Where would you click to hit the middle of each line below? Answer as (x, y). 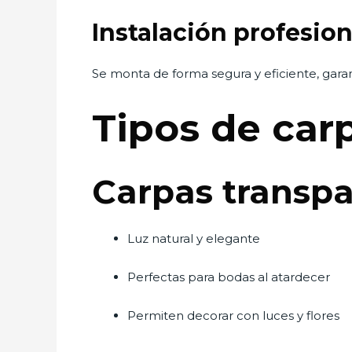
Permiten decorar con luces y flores (233, 315)
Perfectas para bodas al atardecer (229, 277)
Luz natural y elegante (194, 238)
